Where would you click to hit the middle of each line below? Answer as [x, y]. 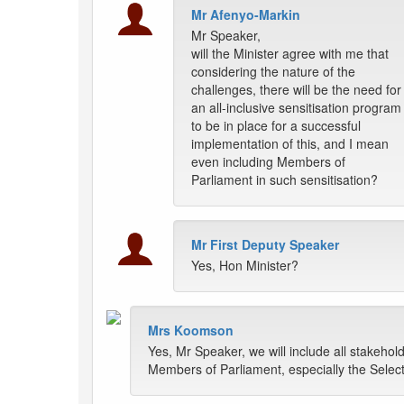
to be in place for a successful [276, 126]
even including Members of [268, 162]
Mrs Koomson [191, 331]
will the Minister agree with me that [290, 54]
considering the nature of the [273, 72]
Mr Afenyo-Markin [246, 15]
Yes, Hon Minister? [245, 266]
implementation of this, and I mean [290, 144]
